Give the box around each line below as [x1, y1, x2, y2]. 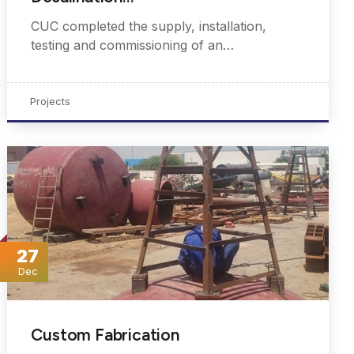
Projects [30, 95, 71, 108]
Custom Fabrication [31, 324, 179, 345]
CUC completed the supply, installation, [31, 18, 267, 35]
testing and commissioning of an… [31, 37, 235, 54]
